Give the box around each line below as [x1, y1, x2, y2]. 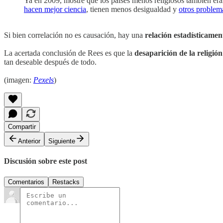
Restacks [52, 178, 80, 186]
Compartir [8, 123, 36, 131]
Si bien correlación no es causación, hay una [4, 31, 145, 40]
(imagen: [4, 76, 33, 85]
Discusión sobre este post [4, 157, 87, 166]
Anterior [18, 137, 40, 145]
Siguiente [48, 137, 75, 145]
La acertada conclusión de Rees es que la [4, 49, 134, 58]
